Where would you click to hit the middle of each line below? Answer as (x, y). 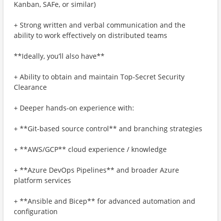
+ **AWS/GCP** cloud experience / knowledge (90, 149)
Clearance (30, 87)
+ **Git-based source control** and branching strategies (108, 129)
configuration (36, 211)
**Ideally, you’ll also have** (59, 56)
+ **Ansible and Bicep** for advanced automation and (105, 201)
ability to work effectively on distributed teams (91, 35)
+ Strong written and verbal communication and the (100, 25)
